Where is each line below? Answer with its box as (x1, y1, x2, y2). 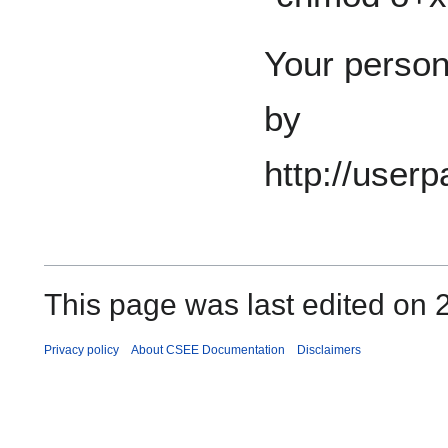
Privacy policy (44, 343, 119, 358)
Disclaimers (297, 343, 361, 358)
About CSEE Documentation (131, 343, 285, 358)
